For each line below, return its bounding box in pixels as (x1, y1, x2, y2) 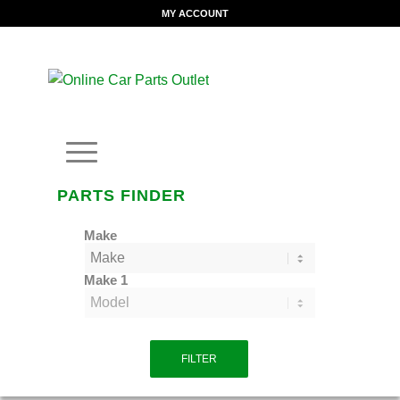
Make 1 (83, 273, 128, 287)
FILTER (180, 353, 217, 365)
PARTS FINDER (56, 187, 186, 204)
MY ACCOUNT (162, 8, 229, 19)
